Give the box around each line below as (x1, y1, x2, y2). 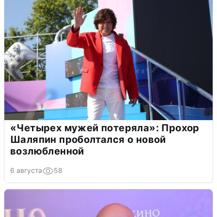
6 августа (10, 166, 42, 174)
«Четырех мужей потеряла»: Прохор (10, 122, 200, 134)
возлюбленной (10, 145, 84, 157)
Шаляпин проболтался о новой (10, 133, 166, 145)
